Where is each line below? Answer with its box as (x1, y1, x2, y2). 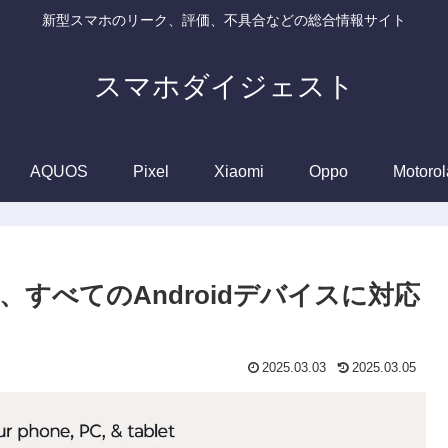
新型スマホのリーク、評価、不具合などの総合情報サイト (42, 12, 406, 29)
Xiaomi (214, 162, 264, 180)
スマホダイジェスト (93, 70, 355, 102)
